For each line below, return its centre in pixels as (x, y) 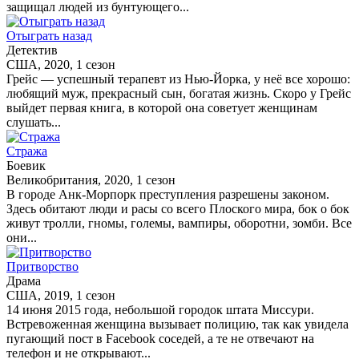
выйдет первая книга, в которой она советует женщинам (162, 107)
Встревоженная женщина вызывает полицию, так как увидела (177, 324)
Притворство (42, 266)
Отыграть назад (49, 35)
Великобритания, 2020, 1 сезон (91, 179)
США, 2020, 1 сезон (61, 64)
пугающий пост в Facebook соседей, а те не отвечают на (160, 338)
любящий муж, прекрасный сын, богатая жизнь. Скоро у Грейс (179, 93)
